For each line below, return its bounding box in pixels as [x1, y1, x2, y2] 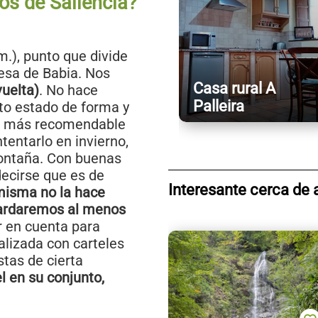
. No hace [39, 82, 98, 99]
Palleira [192, 97, 244, 116]
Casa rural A [192, 79, 275, 98]
